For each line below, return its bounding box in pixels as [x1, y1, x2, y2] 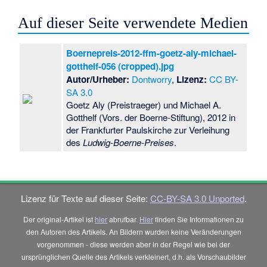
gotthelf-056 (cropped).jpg [66, 60, 175, 73]
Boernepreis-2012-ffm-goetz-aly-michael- [66, 46, 237, 60]
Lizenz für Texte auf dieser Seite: [20, 191, 150, 204]
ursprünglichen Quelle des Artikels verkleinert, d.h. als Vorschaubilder [21, 252, 246, 262]
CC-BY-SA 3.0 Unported [150, 191, 244, 204]
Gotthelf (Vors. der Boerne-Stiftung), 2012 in [66, 111, 236, 124]
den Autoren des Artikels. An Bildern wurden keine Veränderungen [26, 226, 241, 237]
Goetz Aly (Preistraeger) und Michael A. [66, 98, 222, 111]
